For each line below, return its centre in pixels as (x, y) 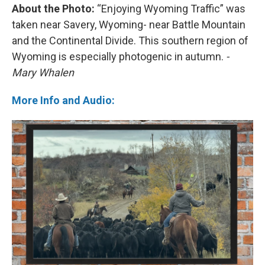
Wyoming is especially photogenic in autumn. (119, 57)
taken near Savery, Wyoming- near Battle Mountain (129, 25)
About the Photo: (53, 9)
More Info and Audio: (63, 101)
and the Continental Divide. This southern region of (130, 41)
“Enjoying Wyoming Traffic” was (170, 9)
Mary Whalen (43, 73)
